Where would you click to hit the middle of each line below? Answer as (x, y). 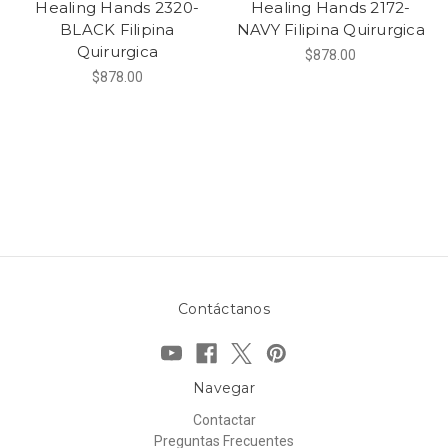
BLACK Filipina (117, 29)
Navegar (224, 387)
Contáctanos (224, 308)
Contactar (224, 419)
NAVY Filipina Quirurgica (330, 29)
